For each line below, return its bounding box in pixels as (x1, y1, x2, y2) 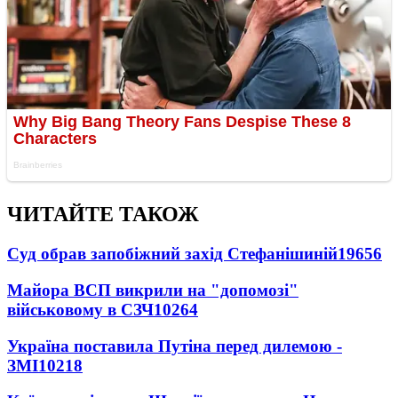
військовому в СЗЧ (7, 299, 154, 319)
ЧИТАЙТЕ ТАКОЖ (7, 203, 199, 227)
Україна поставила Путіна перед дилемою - (7, 336, 342, 355)
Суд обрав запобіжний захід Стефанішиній (7, 244, 338, 264)
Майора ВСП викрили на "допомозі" (7, 280, 298, 299)
